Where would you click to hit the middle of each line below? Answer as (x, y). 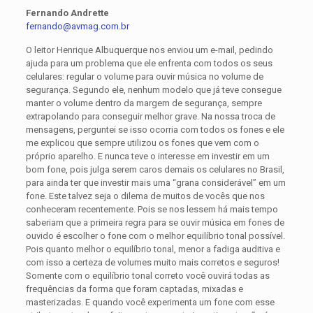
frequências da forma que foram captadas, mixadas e (134, 289)
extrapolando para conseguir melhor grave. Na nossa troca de (150, 117)
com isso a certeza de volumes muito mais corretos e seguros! (152, 263)
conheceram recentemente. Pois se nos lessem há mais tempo (152, 210)
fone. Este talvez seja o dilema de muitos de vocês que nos (145, 196)
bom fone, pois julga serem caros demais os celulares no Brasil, (155, 170)
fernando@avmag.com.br (77, 27)
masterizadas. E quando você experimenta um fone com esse (150, 303)
